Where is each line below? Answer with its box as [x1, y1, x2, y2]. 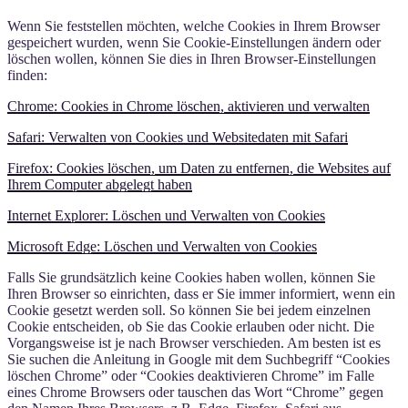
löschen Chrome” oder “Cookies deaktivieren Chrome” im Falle [7, 367, 374, 383]
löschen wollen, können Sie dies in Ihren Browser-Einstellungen [7, 50, 376, 66]
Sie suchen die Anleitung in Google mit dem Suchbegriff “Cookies [7, 351, 390, 367]
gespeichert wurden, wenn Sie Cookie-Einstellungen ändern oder [7, 34, 381, 50]
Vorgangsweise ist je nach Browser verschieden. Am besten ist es [7, 334, 381, 351]
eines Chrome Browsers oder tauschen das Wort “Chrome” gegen [7, 383, 383, 400]
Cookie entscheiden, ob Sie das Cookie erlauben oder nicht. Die [7, 318, 374, 334]
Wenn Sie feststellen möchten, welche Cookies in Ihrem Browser [7, 17, 380, 34]
